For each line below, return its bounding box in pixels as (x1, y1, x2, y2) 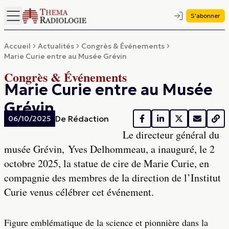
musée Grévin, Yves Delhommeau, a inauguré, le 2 (4, 142, 215, 156)
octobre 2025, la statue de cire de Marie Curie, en (4, 156, 209, 170)
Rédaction (68, 113, 109, 124)
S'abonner (191, 12, 220, 19)
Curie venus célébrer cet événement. (4, 185, 154, 199)
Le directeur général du (123, 128, 219, 142)
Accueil (4, 41, 31, 51)
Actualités (38, 41, 74, 51)
